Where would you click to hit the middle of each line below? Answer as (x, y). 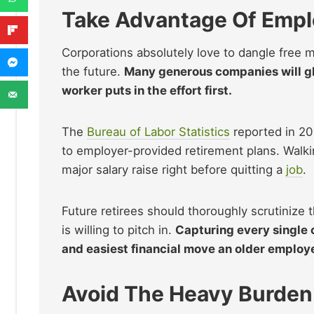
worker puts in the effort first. (147, 90)
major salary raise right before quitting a (174, 170)
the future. (93, 71)
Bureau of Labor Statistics (158, 132)
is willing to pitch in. (118, 230)
